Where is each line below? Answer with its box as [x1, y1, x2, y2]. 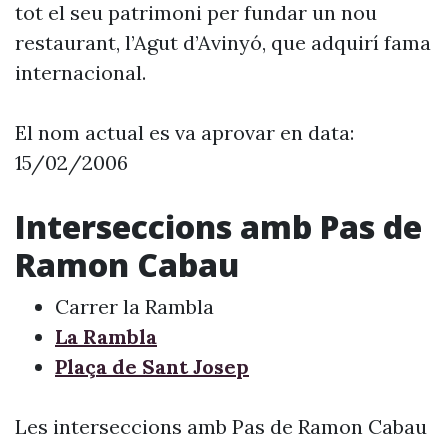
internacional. [15, 60, 146, 85]
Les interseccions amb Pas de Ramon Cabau [15, 414, 427, 439]
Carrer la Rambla [55, 294, 214, 319]
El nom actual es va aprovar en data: [15, 120, 354, 145]
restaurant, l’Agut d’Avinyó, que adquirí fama [15, 30, 431, 55]
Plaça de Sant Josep [55, 354, 249, 379]
